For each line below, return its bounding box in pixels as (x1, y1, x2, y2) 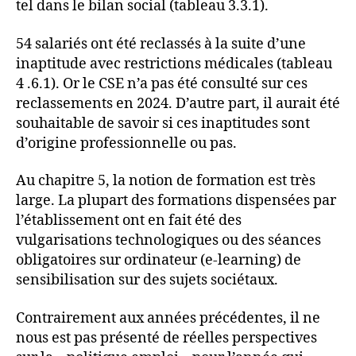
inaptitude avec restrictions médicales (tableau (16, 54, 332, 73)
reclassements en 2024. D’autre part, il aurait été (16, 94, 340, 113)
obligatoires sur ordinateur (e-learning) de (16, 251, 301, 270)
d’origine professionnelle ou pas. (16, 133, 237, 153)
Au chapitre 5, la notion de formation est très (16, 172, 315, 191)
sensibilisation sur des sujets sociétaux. (16, 271, 278, 290)
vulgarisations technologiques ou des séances (16, 231, 321, 250)
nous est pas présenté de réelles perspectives (16, 328, 317, 347)
